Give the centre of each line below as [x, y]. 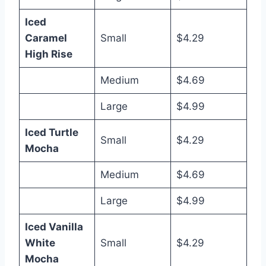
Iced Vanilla [54, 227]
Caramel [46, 38]
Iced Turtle [51, 132]
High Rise [48, 54]
